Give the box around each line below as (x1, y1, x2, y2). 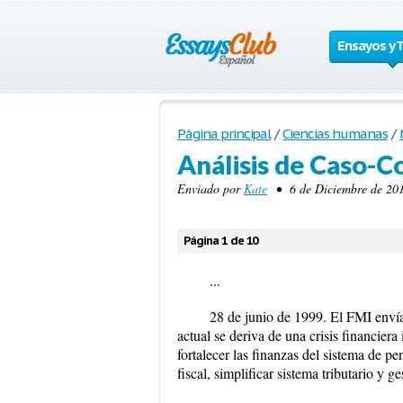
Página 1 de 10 (184, 233, 259, 248)
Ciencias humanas (282, 125, 388, 142)
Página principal (177, 125, 272, 142)
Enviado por (177, 180, 244, 197)
